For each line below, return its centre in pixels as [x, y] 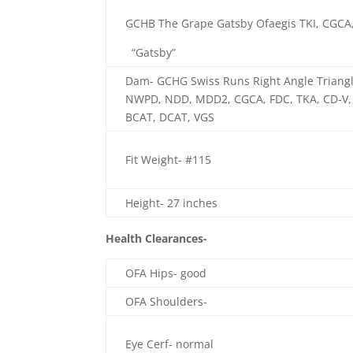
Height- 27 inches [172, 203]
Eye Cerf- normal [171, 344]
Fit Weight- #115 [169, 159]
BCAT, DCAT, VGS [170, 117]
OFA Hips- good [168, 273]
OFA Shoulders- [168, 301]
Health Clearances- [157, 238]
